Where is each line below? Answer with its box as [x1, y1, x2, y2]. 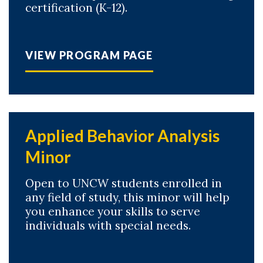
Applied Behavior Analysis [25, 126, 220, 146]
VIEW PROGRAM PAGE [25, 49, 154, 62]
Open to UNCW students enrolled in [25, 176, 222, 190]
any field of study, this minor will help [25, 190, 230, 204]
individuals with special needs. [25, 218, 191, 232]
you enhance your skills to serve [25, 204, 200, 218]
